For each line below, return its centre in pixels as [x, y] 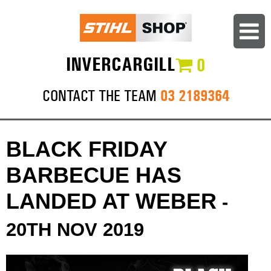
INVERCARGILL [121, 64]
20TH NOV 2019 [75, 230]
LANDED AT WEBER [111, 201]
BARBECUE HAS [94, 175]
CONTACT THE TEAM [101, 96]
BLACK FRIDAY [87, 149]
